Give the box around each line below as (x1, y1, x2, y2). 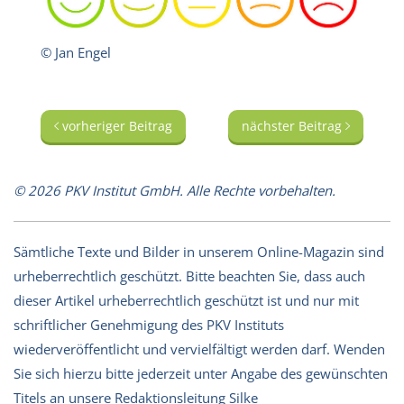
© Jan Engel (41, 42, 111, 61)
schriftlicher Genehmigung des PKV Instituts (14, 315, 284, 334)
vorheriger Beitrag (59, 116, 172, 134)
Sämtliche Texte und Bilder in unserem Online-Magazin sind (14, 242, 384, 261)
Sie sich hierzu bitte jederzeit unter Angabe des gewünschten (14, 363, 388, 382)
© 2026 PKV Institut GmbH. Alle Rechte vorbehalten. (14, 180, 335, 199)
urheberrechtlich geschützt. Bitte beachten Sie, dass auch (14, 266, 365, 285)
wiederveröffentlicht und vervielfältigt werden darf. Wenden (14, 339, 385, 358)
